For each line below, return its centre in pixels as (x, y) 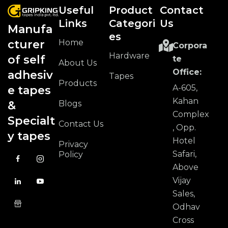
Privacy (73, 144)
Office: (187, 72)
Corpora (190, 45)
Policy (70, 154)
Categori (132, 24)
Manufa (30, 30)
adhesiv (30, 75)
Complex (191, 114)
